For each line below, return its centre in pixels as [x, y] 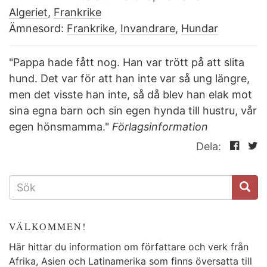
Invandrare [148, 29]
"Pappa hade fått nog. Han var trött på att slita [127, 63]
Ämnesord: [36, 29]
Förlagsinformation [160, 127]
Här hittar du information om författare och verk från [129, 246]
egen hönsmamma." [60, 127]
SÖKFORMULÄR [52, 181]
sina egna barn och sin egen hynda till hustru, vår [133, 111]
